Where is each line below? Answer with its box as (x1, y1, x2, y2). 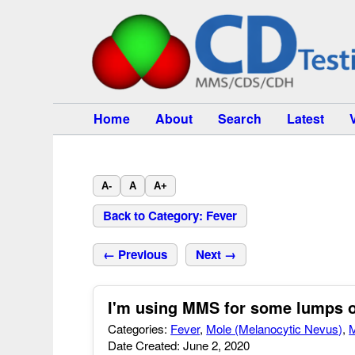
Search (218, 109, 261, 128)
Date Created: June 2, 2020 (108, 337, 250, 353)
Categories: (108, 320, 171, 337)
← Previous (103, 246, 168, 263)
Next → (196, 246, 237, 263)
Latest (286, 109, 325, 128)
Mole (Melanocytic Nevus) (206, 320, 343, 337)
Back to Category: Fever (103, 207, 238, 224)
